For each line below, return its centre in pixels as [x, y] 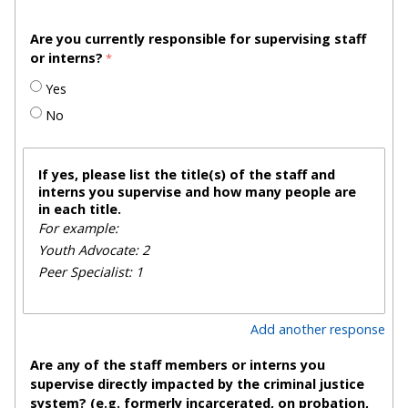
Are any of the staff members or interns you [178, 365]
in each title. [80, 209]
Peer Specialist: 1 [91, 271]
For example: [80, 228]
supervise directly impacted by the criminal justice [197, 384]
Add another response [318, 330]
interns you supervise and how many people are [197, 191]
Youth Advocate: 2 [94, 250]
